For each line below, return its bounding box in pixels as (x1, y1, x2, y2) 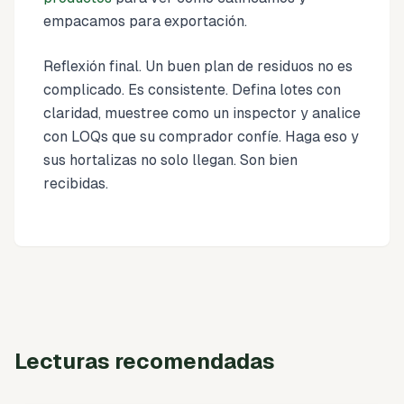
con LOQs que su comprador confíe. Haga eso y (43, 127, 359, 145)
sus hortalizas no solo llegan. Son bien (43, 151, 298, 169)
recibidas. (43, 174, 108, 192)
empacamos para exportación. (43, 12, 247, 30)
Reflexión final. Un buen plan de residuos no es (43, 57, 353, 75)
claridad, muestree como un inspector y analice (43, 104, 361, 122)
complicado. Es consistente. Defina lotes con (43, 80, 341, 98)
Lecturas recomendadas (14, 348, 275, 373)
